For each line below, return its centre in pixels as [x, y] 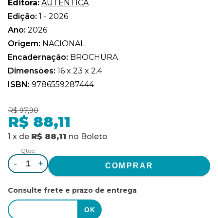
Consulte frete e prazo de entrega [72, 190]
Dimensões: [33, 71]
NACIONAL [64, 43]
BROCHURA [94, 57]
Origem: [25, 43]
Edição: [23, 16]
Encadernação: [39, 57]
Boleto [94, 136]
